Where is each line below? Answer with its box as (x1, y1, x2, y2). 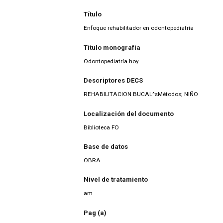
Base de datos (84, 143, 128, 151)
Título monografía (84, 43, 140, 51)
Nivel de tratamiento (84, 176, 148, 184)
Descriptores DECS (84, 77, 143, 85)
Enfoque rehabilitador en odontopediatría (84, 24, 194, 32)
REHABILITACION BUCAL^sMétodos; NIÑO (84, 91, 198, 98)
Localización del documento (84, 110, 174, 117)
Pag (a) (84, 209, 107, 217)
